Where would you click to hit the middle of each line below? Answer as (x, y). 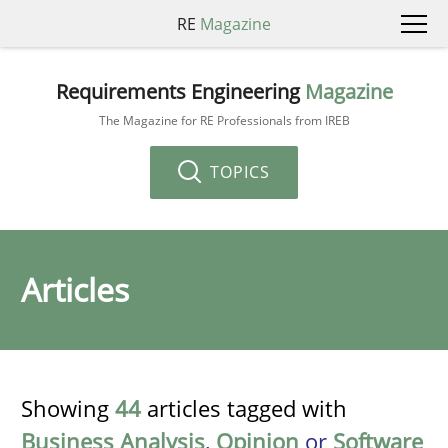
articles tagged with (244, 408)
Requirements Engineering (180, 91)
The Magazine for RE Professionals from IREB (224, 120)
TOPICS (237, 171)
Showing (68, 408)
